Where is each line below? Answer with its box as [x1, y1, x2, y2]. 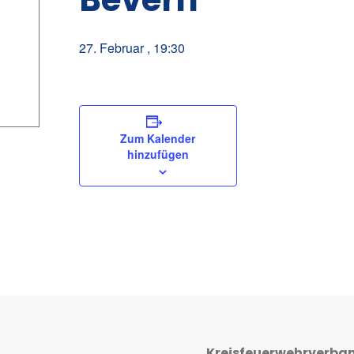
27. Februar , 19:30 [78, 39, 185, 57]
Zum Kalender [120, 130, 196, 146]
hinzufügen [126, 146, 189, 162]
